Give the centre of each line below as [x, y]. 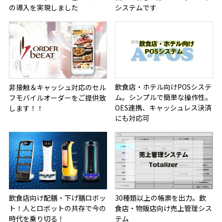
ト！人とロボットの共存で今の [57, 208]
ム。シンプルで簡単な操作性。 [164, 97]
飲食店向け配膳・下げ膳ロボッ [57, 197]
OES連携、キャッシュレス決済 [164, 108]
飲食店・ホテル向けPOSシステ [164, 87]
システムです [136, 8]
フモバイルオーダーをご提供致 [57, 97]
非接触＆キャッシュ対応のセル [57, 87]
